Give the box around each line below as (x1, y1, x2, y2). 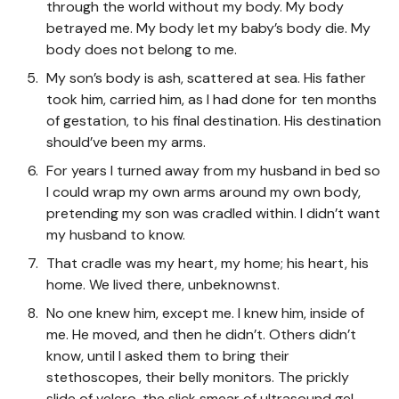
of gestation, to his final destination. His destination (46, 110, 381, 130)
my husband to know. (46, 224, 185, 244)
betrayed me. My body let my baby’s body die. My (46, 18, 370, 37)
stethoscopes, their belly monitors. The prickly (46, 367, 349, 387)
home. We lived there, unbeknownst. (46, 274, 280, 294)
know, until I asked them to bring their (46, 346, 289, 365)
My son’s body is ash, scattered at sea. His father (46, 68, 366, 87)
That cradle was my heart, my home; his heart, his (46, 253, 369, 273)
